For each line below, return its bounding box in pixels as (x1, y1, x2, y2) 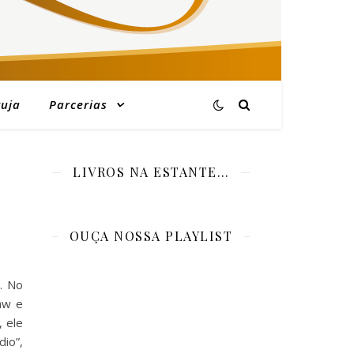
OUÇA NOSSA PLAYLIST (69, 228, 233, 244)
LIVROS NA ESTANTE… (73, 164, 229, 180)
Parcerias (48, 96, 107, 112)
